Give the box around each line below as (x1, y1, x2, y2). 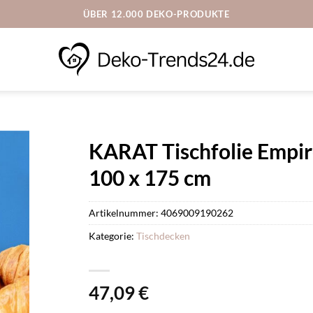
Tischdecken (136, 229, 190, 242)
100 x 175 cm (89, 165, 211, 190)
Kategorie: (89, 229, 136, 242)
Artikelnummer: (89, 206, 161, 219)
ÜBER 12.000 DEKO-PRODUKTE (83, 8, 230, 20)
